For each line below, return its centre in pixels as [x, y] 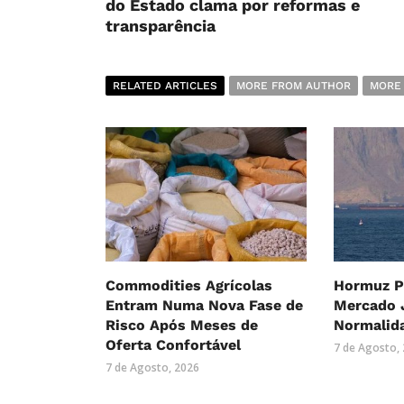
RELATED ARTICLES [165, 85]
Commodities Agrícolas [189, 285]
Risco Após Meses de [182, 325]
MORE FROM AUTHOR [294, 85]
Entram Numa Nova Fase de [204, 305]
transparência [161, 25]
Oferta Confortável [173, 344]
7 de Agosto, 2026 [152, 367]
